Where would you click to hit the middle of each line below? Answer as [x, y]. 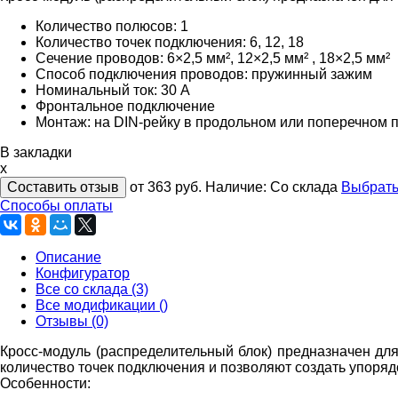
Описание [68, 257]
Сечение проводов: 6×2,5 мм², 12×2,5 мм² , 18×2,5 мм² [213, 58]
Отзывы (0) [72, 321]
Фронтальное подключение [125, 106]
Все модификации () [102, 305]
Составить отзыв [63, 187]
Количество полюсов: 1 [112, 26]
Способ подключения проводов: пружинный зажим [204, 74]
